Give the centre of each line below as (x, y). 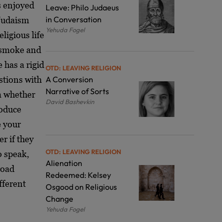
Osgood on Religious (81, 187)
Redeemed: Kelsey (78, 175)
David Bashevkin (70, 101)
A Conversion (69, 79)
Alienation (64, 163)
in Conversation (74, 19)
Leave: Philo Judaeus (82, 7)
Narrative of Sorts (77, 91)
